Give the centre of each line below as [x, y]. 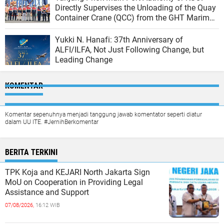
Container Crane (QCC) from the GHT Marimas [136, 18]
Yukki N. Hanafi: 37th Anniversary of [119, 40]
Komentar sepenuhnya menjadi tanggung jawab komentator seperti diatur [103, 115]
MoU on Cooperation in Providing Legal [74, 182]
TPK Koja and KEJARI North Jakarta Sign [77, 172]
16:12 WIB [48, 205]
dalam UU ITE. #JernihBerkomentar [52, 122]
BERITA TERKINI [31, 152]
